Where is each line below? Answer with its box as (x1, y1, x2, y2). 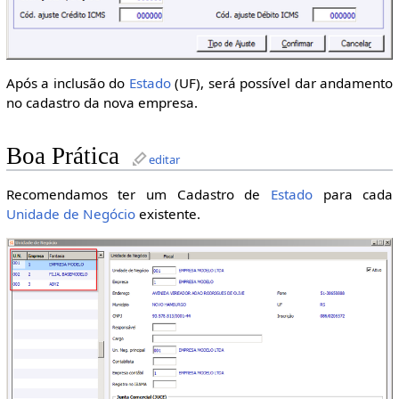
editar (148, 151, 180, 168)
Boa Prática (5, 142, 119, 170)
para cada (312, 185, 394, 204)
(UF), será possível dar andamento (170, 73, 394, 92)
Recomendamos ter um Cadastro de (5, 185, 271, 204)
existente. (134, 205, 200, 224)
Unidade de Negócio (5, 205, 135, 224)
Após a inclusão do (5, 73, 129, 92)
